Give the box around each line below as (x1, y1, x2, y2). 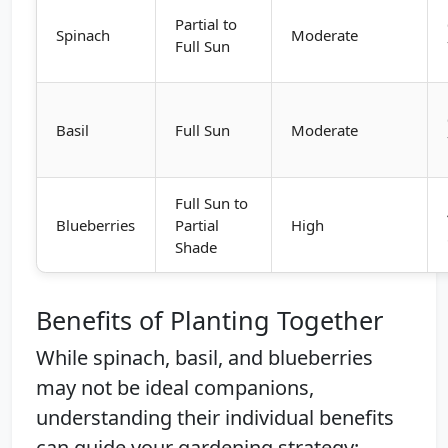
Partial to (175, 13, 238, 34)
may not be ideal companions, (36, 373, 314, 401)
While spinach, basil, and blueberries (36, 343, 373, 371)
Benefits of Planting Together (36, 302, 383, 337)
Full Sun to (175, 192, 249, 213)
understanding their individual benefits (36, 403, 394, 431)
